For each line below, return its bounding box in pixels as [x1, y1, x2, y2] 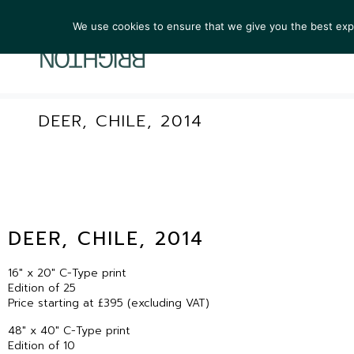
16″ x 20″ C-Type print [8, 265, 126, 282]
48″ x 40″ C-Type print [8, 322, 130, 340]
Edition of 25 [8, 280, 76, 297]
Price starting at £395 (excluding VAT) [8, 295, 209, 312]
